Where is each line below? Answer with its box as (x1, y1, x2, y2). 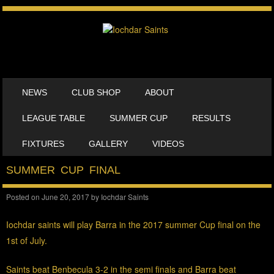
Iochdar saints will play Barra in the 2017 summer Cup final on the (6, 218, 261, 231)
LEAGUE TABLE (22, 113, 86, 123)
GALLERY (89, 139, 128, 149)
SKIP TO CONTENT (2, 82, 81, 92)
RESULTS (192, 113, 231, 123)
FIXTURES (22, 139, 65, 149)
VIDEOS (152, 139, 185, 149)
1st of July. (6, 234, 48, 246)
